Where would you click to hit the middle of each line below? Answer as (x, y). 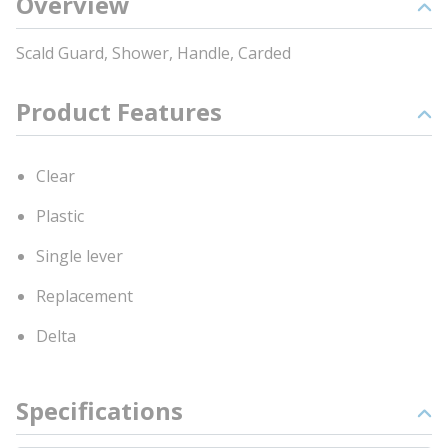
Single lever (79, 256)
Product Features (119, 111)
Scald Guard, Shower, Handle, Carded (153, 53)
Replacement (84, 296)
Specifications (99, 410)
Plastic (60, 216)
